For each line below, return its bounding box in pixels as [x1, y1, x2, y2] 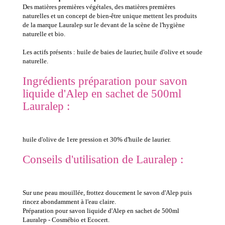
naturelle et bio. [23, 30, 65, 38]
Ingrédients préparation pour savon [23, 75, 187, 88]
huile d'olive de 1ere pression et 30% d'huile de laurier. [23, 136, 171, 144]
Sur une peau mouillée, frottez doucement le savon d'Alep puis [23, 189, 192, 197]
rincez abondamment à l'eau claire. [23, 198, 116, 206]
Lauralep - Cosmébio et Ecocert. [23, 216, 109, 224]
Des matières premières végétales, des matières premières [23, 3, 175, 11]
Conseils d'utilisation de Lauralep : [23, 153, 183, 166]
